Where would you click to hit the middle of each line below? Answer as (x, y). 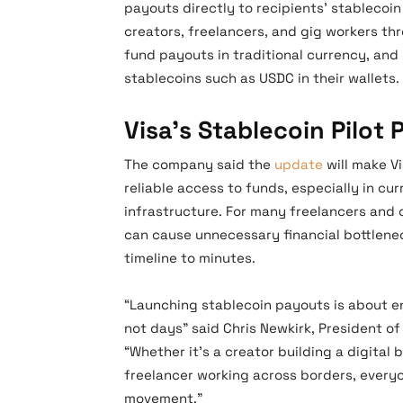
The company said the (199, 164)
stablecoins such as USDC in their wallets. (262, 78)
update (299, 164)
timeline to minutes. (190, 258)
